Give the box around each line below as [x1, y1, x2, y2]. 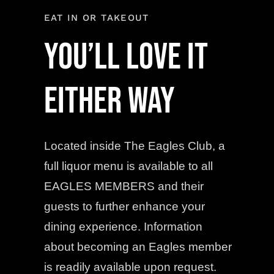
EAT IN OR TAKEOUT [43, 12, 149, 23]
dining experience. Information [43, 220, 202, 233]
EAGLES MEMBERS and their [43, 179, 204, 193]
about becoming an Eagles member [43, 240, 232, 253]
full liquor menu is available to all [43, 159, 213, 172]
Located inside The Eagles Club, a [43, 139, 225, 152]
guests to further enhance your [43, 199, 205, 213]
